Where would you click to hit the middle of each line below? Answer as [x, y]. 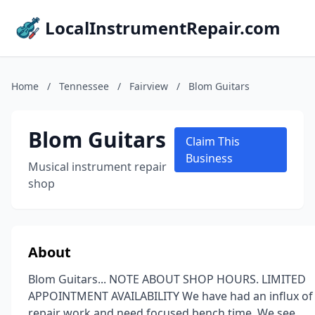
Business [209, 158]
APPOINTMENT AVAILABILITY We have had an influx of [171, 296]
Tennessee [84, 86]
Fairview [149, 86]
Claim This [212, 141]
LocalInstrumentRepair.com [163, 28]
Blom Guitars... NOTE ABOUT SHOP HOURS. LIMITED [167, 279]
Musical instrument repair [97, 167]
